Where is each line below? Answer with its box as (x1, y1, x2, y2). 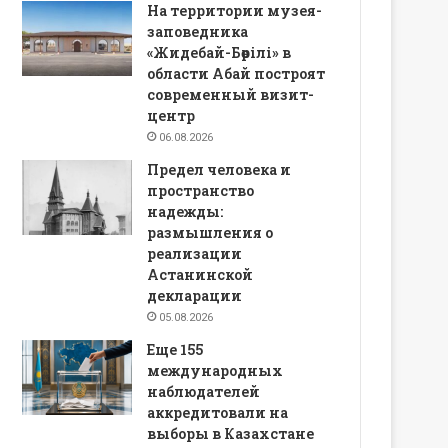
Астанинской (147, 264, 254, 284)
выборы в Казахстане (147, 423, 315, 443)
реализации (147, 243, 243, 263)
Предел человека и (147, 159, 292, 179)
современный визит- (147, 84, 315, 104)
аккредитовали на (147, 402, 289, 422)
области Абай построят (147, 63, 326, 83)
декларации (147, 285, 243, 305)
